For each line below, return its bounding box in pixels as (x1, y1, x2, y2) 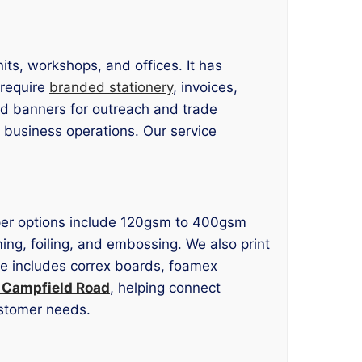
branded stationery (49, 79, 173, 96)
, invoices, (173, 79, 238, 96)
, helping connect (110, 279, 221, 296)
